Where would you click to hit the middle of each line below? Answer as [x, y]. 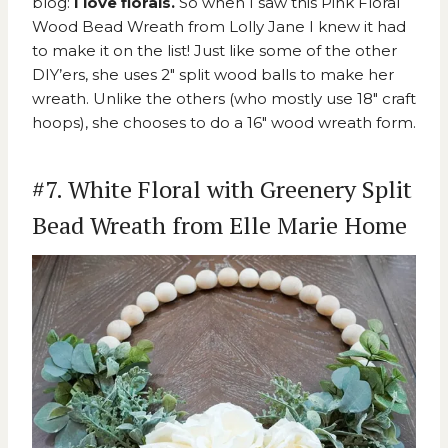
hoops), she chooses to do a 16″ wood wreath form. [224, 123]
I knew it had [355, 27]
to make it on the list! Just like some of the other [214, 51]
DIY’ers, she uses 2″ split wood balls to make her [213, 75]
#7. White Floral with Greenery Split [222, 189]
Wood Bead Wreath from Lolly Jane [168, 27]
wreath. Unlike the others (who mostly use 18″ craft [224, 99]
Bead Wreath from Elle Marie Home [219, 225]
